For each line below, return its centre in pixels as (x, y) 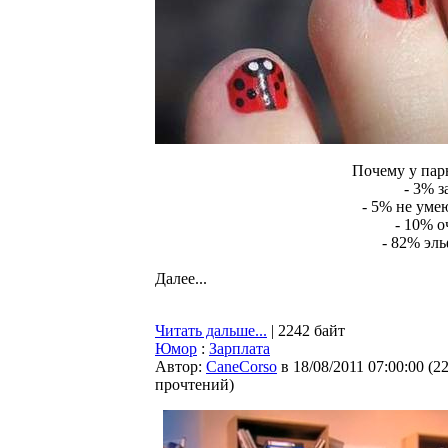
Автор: (180, 366)
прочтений (192, 384)
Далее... (181, 278)
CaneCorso (241, 366)
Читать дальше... (211, 330)
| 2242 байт (306, 330)
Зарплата (239, 348)
